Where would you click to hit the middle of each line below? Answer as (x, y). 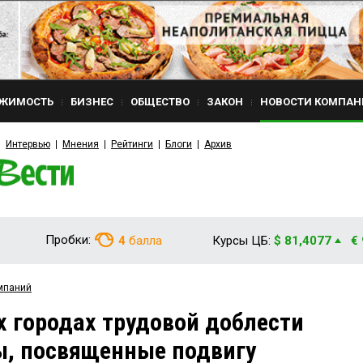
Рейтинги (132, 144)
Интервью (28, 144)
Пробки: (68, 240)
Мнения (81, 144)
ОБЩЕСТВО (160, 102)
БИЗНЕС (92, 102)
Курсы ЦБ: (241, 241)
